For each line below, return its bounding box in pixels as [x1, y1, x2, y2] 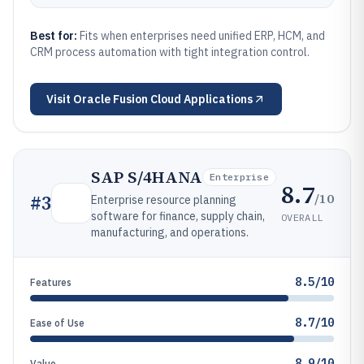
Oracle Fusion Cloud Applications [73, 92, 253, 106]
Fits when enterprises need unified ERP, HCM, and [80, 28, 325, 43]
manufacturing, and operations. [91, 225, 249, 240]
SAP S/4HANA [91, 166, 202, 188]
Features [30, 276, 71, 288]
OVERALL [281, 210, 323, 223]
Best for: [30, 28, 80, 43]
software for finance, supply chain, [91, 209, 265, 223]
